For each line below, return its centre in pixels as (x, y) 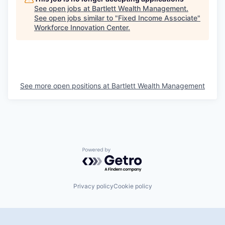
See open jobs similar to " (76, 18)
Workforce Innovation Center (81, 27)
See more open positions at (66, 86)
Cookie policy (133, 186)
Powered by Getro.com (126, 152)
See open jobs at (63, 8)
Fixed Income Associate (158, 18)
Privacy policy (93, 186)
